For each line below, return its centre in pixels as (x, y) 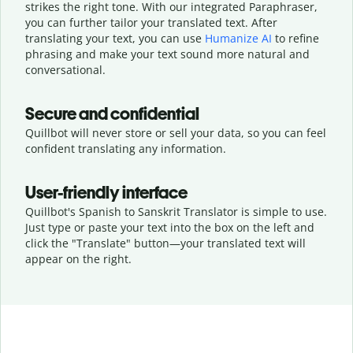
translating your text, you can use (115, 38)
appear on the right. (78, 258)
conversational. (65, 69)
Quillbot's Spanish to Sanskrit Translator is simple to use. (176, 211)
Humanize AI (238, 38)
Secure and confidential (112, 113)
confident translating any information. (126, 148)
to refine (295, 38)
